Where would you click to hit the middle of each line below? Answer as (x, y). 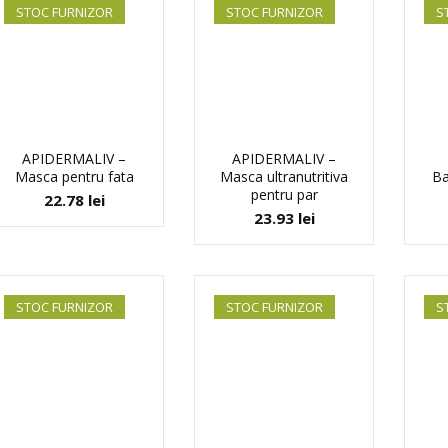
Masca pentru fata (74, 176)
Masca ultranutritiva (284, 176)
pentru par (284, 194)
